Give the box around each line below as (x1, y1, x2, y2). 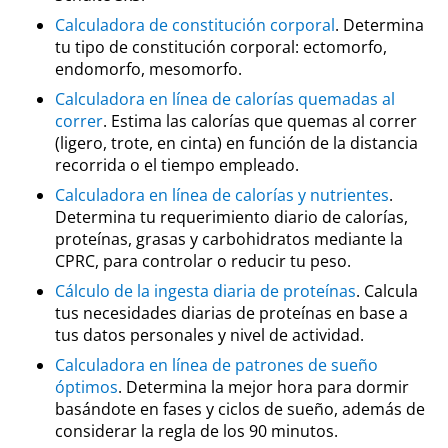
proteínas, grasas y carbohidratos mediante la (55, 228, 403, 250)
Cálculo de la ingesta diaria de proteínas (55, 280, 356, 302)
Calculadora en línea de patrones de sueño (55, 354, 378, 376)
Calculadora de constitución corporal (55, 14, 335, 36)
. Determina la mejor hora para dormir (118, 376, 409, 398)
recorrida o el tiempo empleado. (55, 154, 299, 176)
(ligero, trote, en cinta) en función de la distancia (55, 132, 418, 154)
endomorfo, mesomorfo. (55, 58, 242, 80)
